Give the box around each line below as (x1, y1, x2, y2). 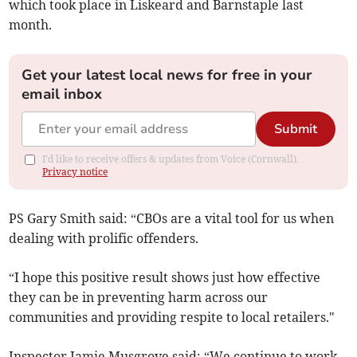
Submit (273, 120, 317, 139)
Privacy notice (42, 166, 108, 178)
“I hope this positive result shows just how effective (9, 269, 321, 286)
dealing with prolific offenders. (9, 230, 199, 247)
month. (9, 17, 53, 33)
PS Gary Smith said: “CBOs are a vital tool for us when (9, 210, 335, 227)
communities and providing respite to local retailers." (9, 309, 335, 326)
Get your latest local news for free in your (22, 65, 313, 85)
